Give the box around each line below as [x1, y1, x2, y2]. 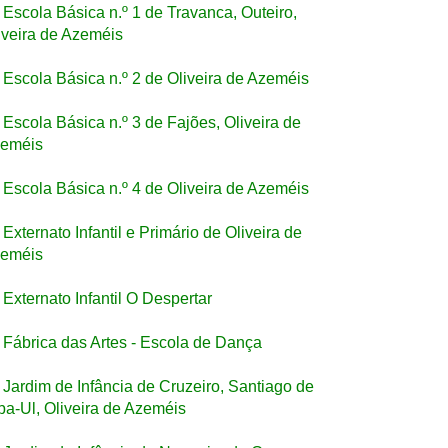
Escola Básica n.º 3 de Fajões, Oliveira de [3, 114, 301, 131]
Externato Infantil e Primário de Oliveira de [3, 224, 302, 241]
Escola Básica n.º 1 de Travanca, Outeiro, [3, 4, 297, 21]
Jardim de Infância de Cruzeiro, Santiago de [3, 378, 314, 395]
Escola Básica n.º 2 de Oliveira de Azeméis [3, 70, 309, 87]
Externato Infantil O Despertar [3, 290, 212, 307]
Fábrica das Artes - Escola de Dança [3, 334, 262, 351]
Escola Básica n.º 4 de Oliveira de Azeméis [3, 180, 309, 197]
